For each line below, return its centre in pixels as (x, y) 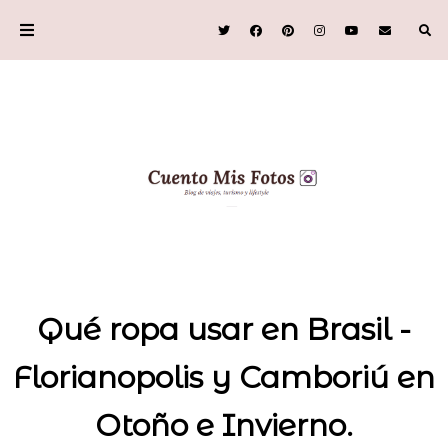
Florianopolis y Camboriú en (224, 377)
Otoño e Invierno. (224, 425)
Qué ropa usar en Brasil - (224, 329)
